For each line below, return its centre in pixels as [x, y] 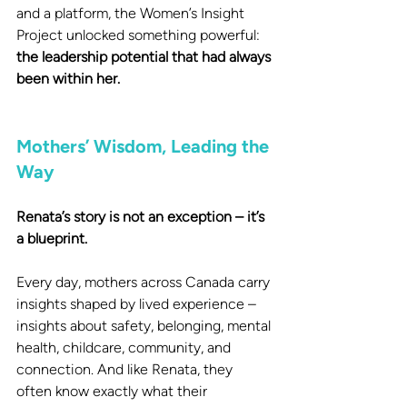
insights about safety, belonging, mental [145, 325]
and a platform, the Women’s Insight [132, 13]
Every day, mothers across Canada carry [145, 282]
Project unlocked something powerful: [138, 35]
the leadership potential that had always [145, 56]
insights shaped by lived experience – [138, 303]
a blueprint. [52, 238]
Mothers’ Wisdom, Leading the [145, 146]
